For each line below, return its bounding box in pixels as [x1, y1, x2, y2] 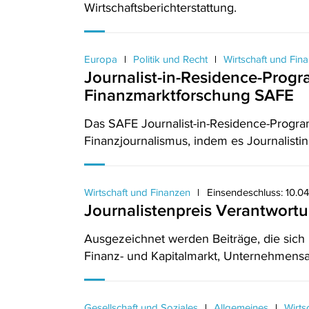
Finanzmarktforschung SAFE [84, 86, 294, 104]
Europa [84, 53, 120, 65]
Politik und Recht [130, 53, 210, 65]
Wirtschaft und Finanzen [84, 186, 193, 198]
